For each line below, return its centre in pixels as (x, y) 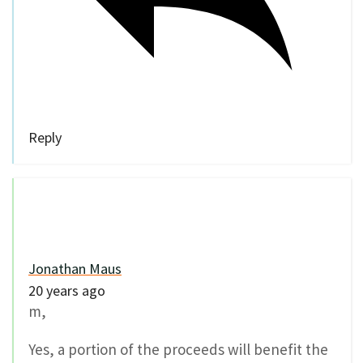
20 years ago (67, 291)
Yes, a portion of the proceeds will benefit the (178, 349)
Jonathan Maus (75, 269)
